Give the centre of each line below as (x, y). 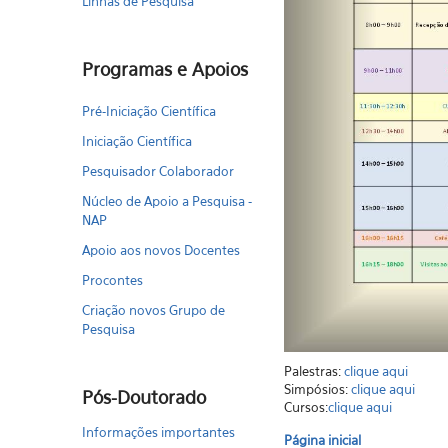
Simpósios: (317, 389)
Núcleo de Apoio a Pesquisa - (167, 201)
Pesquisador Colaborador (158, 171)
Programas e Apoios (165, 69)
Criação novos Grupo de (154, 310)
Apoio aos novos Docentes (161, 250)
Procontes (113, 280)
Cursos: (305, 407)
